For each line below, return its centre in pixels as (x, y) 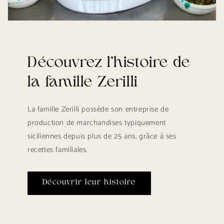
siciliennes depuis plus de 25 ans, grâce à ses (102, 136)
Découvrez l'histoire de (109, 63)
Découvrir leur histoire (89, 183)
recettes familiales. (57, 149)
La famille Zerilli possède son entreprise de (98, 109)
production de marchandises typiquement (97, 122)
